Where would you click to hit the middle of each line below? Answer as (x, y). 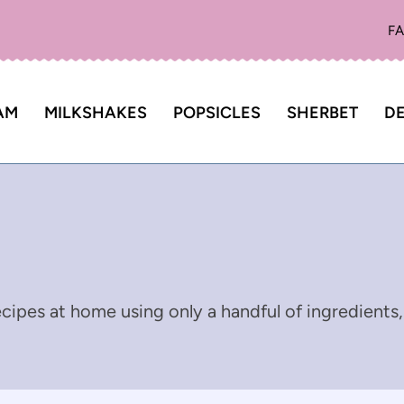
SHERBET (322, 112)
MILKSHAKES (96, 112)
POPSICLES (217, 112)
